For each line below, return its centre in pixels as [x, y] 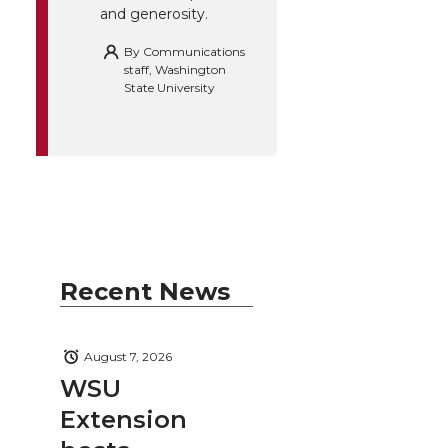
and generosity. [154, 14]
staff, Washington [175, 70]
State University [169, 88]
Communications [194, 52]
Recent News [145, 291]
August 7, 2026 [128, 357]
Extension [123, 419]
